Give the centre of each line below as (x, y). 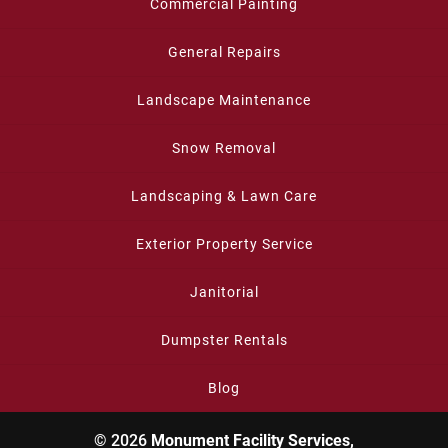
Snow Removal (224, 147)
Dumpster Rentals (224, 339)
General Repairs (224, 51)
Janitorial (224, 291)
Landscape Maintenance (224, 99)
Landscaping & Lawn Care (224, 195)
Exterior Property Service (224, 243)
